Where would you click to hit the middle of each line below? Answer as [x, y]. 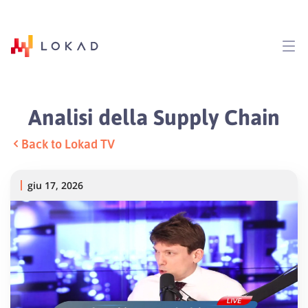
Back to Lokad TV [68, 143]
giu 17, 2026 [55, 185]
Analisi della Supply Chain [154, 116]
